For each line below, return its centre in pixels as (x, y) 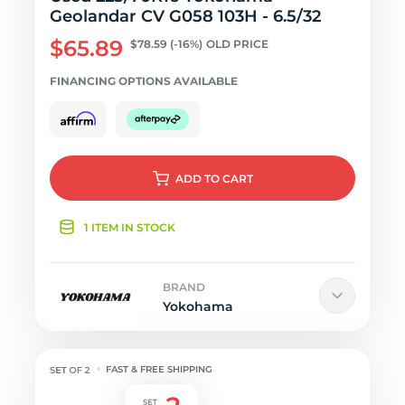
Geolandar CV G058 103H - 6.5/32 (185, 16)
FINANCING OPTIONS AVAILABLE (144, 81)
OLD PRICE (237, 44)
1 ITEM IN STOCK (130, 227)
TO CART (228, 179)
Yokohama (198, 306)
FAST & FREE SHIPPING (160, 369)
